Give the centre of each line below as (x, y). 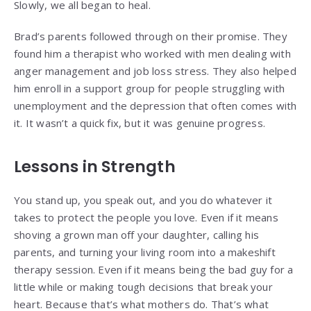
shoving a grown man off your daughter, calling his (137, 234)
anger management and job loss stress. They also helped (155, 70)
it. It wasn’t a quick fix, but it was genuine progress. (140, 123)
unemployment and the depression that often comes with (155, 105)
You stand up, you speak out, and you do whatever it (143, 200)
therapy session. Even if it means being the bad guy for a (154, 269)
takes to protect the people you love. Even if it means (146, 217)
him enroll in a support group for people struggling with (150, 88)
